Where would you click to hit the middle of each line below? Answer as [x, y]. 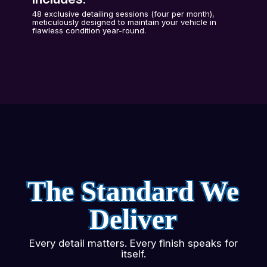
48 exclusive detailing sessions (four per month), [124, 14]
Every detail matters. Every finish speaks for [133, 243]
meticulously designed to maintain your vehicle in [125, 22]
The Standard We [133, 191]
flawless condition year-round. [89, 30]
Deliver [133, 219]
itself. [133, 254]
